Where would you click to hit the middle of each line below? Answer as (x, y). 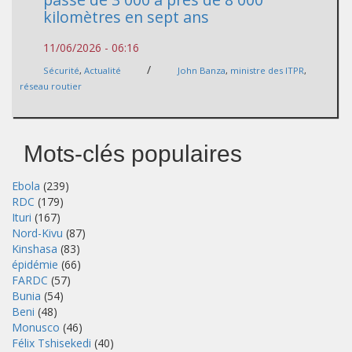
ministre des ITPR (267, 70)
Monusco (36, 327)
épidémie (35, 264)
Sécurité (61, 70)
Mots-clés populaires (133, 153)
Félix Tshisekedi (51, 343)
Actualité (103, 70)
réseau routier (51, 86)
